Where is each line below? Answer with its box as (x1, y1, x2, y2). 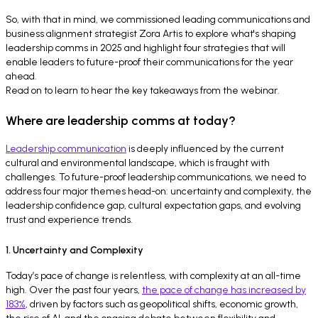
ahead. (6, 70, 37, 82)
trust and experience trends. (6, 214, 133, 226)
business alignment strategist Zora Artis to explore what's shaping (6, 28, 296, 40)
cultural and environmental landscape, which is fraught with (6, 157, 270, 169)
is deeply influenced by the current (126, 143, 284, 155)
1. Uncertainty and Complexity (6, 244, 143, 257)
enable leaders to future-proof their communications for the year (6, 56, 293, 68)
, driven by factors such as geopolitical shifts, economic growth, (26, 298, 298, 311)
